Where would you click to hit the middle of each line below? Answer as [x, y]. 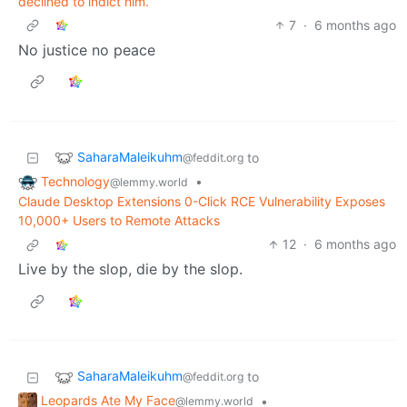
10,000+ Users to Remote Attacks [119, 221]
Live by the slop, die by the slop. [130, 269]
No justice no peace [87, 50]
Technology [75, 181]
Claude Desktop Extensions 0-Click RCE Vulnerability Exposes [202, 202]
